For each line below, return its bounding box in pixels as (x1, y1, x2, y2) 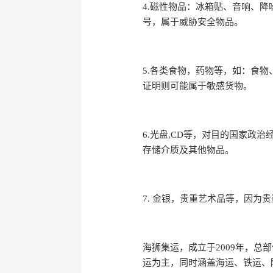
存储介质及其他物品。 (143, 144, 235, 155)
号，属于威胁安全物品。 (143, 16, 244, 27)
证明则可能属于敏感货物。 (143, 80, 253, 91)
